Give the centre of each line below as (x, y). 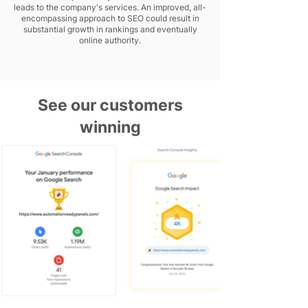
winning (110, 127)
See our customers (110, 105)
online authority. (110, 40)
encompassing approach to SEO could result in (110, 18)
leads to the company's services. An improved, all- (110, 7)
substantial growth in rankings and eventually (110, 29)
